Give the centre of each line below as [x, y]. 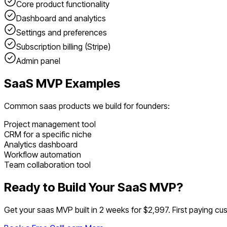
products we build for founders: [113, 106]
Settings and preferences [62, 33]
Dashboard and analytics [61, 18]
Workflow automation [43, 155]
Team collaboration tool [47, 165]
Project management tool [50, 124]
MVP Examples [77, 84]
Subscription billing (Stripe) [63, 47]
